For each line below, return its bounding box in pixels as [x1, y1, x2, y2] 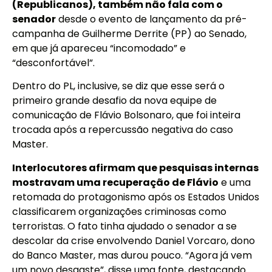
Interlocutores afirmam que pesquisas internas [12, 160, 259, 175]
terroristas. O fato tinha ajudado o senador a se [12, 219, 237, 233]
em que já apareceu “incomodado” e [12, 41, 186, 56]
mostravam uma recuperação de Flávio [12, 175, 219, 189]
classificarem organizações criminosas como [12, 204, 226, 219]
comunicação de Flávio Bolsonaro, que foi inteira [12, 108, 240, 123]
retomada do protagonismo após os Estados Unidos [12, 189, 259, 204]
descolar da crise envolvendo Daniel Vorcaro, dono [12, 233, 255, 248]
